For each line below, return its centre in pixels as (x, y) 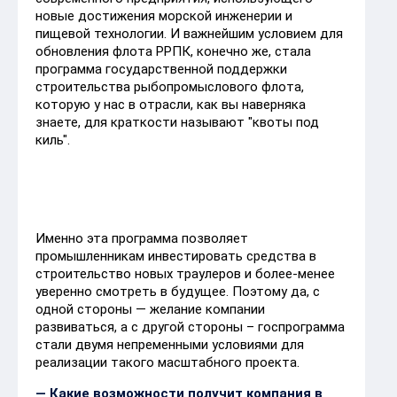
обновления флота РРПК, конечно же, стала (173, 51)
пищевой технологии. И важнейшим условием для (189, 33)
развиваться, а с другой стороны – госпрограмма (190, 327)
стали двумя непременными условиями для (170, 344)
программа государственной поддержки (161, 69)
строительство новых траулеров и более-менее (185, 273)
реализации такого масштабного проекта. (167, 362)
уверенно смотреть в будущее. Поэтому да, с (178, 291)
